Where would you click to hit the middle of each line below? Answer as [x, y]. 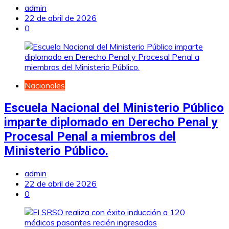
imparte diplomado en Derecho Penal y [111, 122]
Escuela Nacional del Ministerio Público [114, 108]
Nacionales [45, 86]
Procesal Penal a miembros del [90, 137]
